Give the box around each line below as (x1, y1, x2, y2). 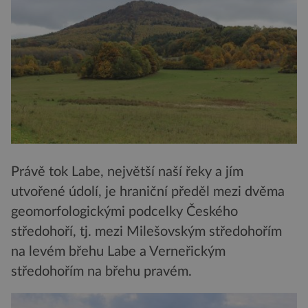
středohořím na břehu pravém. (11, 264, 192, 278)
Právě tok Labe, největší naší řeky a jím (11, 164, 243, 179)
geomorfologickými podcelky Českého (11, 204, 238, 219)
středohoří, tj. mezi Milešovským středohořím (11, 224, 282, 239)
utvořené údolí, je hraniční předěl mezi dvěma (11, 184, 285, 199)
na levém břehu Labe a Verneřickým (11, 244, 225, 258)
